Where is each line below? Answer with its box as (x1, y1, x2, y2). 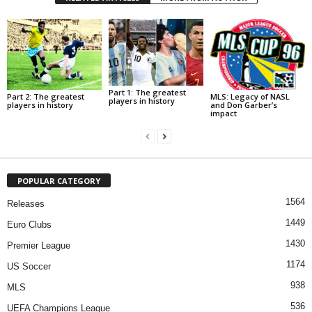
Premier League (7, 240, 70, 251)
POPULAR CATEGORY (17, 175, 100, 186)
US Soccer (7, 260, 51, 272)
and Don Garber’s (210, 99, 277, 110)
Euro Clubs (7, 219, 52, 230)
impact (210, 107, 237, 118)
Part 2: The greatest (7, 91, 84, 102)
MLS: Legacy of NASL (210, 91, 290, 102)
